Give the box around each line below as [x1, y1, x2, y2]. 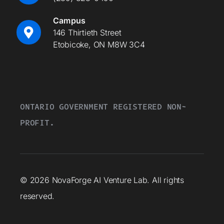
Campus [52, 15, 86, 25]
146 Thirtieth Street [52, 27, 121, 37]
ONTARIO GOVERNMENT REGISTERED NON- [19, 100, 186, 112]
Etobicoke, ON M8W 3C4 [52, 39, 145, 49]
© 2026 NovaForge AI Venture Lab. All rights [19, 174, 184, 185]
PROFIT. [19, 116, 54, 128]
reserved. [19, 190, 55, 201]
